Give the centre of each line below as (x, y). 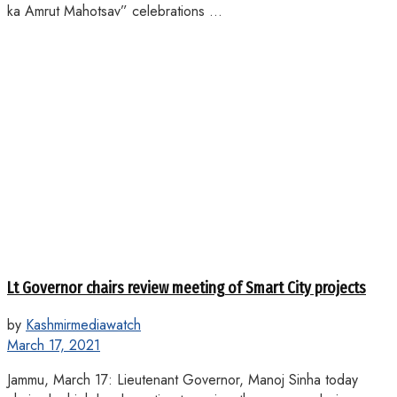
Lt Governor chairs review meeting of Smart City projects (187, 288)
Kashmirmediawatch (83, 324)
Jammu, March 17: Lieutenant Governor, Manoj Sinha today (183, 379)
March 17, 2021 (54, 345)
